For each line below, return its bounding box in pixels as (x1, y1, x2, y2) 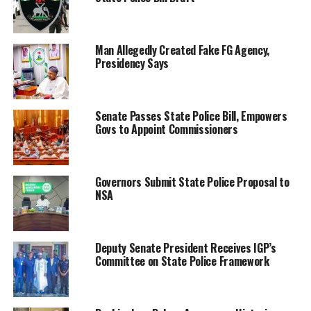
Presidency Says (94, 54, 169, 72)
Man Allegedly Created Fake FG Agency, (94, 41, 270, 58)
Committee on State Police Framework (94, 252, 269, 269)
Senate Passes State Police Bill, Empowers (94, 107, 287, 124)
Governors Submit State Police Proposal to (94, 173, 289, 190)
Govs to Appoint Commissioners (94, 120, 238, 137)
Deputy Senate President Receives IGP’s (94, 239, 276, 256)
